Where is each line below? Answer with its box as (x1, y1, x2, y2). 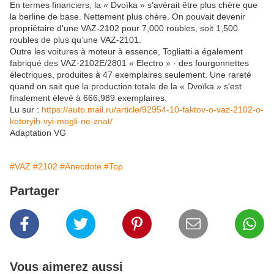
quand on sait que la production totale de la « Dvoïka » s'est (10, 81, 242, 92)
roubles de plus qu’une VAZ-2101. (10, 35, 141, 45)
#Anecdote (60, 161, 102, 172)
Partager (10, 184, 59, 198)
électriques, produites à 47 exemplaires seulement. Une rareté (10, 70, 251, 80)
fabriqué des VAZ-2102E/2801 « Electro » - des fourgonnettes (10, 58, 249, 68)
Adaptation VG (10, 128, 66, 138)
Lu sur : (10, 105, 42, 115)
